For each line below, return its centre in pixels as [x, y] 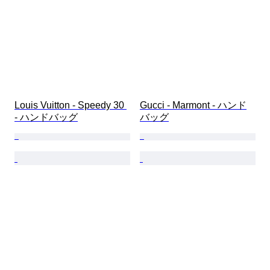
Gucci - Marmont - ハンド [193, 105]
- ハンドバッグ [46, 118]
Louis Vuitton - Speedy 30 [71, 105]
